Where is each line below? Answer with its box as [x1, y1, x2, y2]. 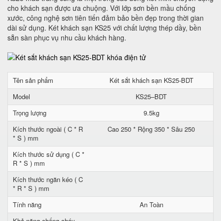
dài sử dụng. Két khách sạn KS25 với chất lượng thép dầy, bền [7, 23, 201, 33]
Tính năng [13, 200, 41, 209]
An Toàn [139, 200, 163, 209]
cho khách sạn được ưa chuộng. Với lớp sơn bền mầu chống [7, 3, 195, 13]
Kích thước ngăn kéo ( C [13, 175, 83, 184]
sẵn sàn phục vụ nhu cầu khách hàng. [7, 33, 126, 42]
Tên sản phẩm [13, 75, 53, 85]
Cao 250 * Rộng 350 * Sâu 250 [108, 124, 195, 134]
